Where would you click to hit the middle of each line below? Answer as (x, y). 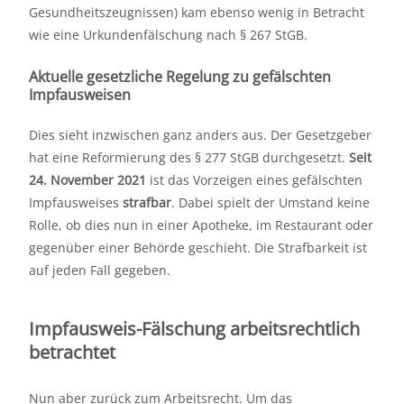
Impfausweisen (80, 95)
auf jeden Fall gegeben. (100, 271)
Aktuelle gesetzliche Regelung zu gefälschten (180, 77)
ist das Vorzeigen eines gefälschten (254, 180)
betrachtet (72, 353)
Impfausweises (76, 203)
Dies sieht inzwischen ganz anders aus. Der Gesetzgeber (200, 135)
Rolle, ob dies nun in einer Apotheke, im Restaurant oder (201, 225)
